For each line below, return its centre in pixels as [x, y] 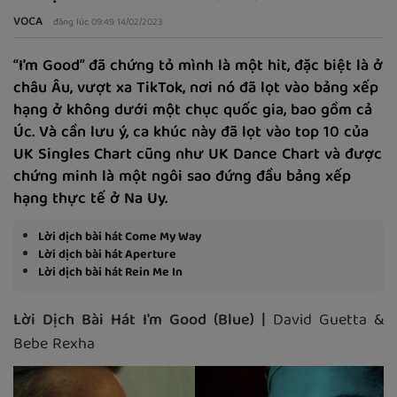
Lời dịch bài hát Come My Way [120, 238]
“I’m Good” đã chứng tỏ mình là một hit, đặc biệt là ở [198, 67]
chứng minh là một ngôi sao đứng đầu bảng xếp [182, 178]
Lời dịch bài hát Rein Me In [110, 273]
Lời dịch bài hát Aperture [107, 256]
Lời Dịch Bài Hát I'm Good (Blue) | [140, 322]
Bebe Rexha [54, 346]
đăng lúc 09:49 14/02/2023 [108, 23]
